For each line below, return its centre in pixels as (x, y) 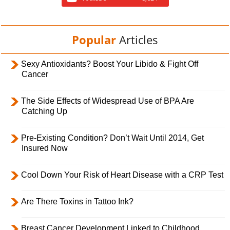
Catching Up (44, 111)
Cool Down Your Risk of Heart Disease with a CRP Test (122, 175)
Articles (139, 39)
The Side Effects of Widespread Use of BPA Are (108, 101)
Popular (94, 39)
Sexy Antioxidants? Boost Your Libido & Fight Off (110, 64)
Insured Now (45, 148)
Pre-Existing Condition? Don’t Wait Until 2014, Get (112, 138)
